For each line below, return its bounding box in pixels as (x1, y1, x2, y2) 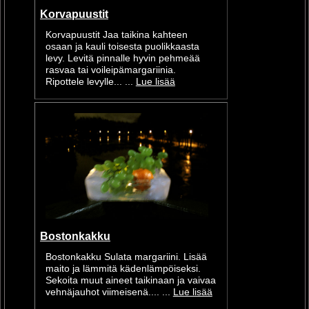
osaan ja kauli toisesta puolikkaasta (45, 41, 199, 52)
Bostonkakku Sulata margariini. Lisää (45, 251, 207, 262)
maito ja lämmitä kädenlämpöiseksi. (45, 263, 201, 274)
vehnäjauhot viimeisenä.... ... (45, 286, 173, 297)
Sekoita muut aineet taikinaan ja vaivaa (45, 275, 216, 286)
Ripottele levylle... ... (45, 76, 136, 87)
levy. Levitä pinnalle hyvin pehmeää (45, 52, 200, 63)
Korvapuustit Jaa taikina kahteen (45, 29, 188, 40)
